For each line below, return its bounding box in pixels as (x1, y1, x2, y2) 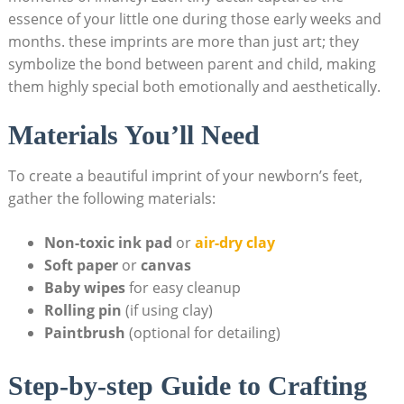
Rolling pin (43, 299, 122, 320)
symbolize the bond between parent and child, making (7, 53, 376, 74)
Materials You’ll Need (7, 119, 260, 150)
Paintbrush (43, 322, 125, 343)
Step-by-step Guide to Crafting (7, 370, 367, 400)
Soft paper (43, 254, 118, 275)
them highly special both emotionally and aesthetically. (7, 76, 381, 96)
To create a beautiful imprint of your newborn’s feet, (7, 165, 363, 186)
